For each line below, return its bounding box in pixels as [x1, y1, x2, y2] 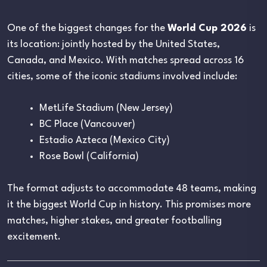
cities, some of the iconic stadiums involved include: [7, 71, 237, 82]
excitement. [7, 231, 61, 242]
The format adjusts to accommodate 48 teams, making [7, 183, 256, 194]
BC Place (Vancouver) [39, 119, 135, 129]
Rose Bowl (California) [39, 151, 139, 162]
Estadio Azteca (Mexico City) [39, 135, 170, 145]
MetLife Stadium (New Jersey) [39, 103, 173, 113]
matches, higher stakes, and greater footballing [7, 215, 222, 226]
